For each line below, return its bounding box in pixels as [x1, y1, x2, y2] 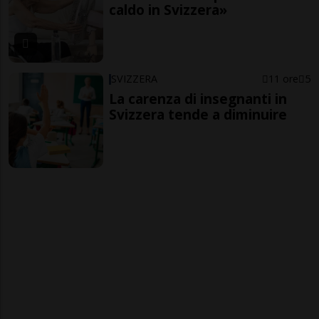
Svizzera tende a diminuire [109, 105, 288, 125]
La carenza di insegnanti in [109, 89, 288, 109]
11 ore [268, 72, 298, 86]
